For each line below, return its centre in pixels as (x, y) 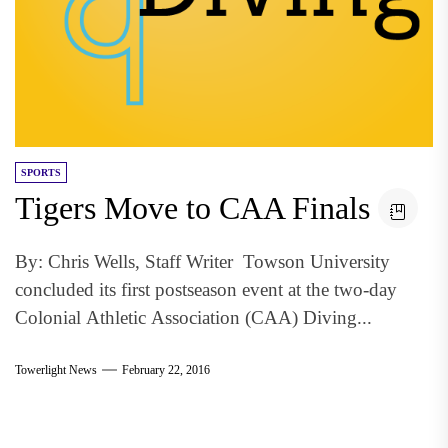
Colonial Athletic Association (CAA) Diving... (193, 317)
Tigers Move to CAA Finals (192, 208)
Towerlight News (56, 369)
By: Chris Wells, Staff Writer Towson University (202, 261)
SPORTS (41, 172)
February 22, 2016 (166, 369)
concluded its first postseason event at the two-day (206, 289)
